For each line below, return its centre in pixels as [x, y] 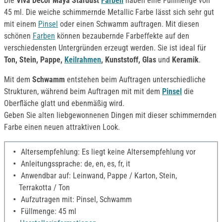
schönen [18, 36]
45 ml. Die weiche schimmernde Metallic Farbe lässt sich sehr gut [109, 12]
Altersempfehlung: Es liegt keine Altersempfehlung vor [107, 152]
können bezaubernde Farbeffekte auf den [122, 36]
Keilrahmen [83, 59]
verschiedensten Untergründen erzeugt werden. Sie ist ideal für [105, 48]
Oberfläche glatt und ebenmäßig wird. [64, 103]
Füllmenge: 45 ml [48, 211]
